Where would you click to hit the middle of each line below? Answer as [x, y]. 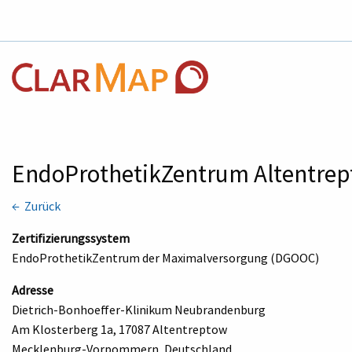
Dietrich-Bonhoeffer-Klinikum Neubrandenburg [139, 309]
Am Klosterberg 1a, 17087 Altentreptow [119, 329]
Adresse [33, 290]
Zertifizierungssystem [71, 238]
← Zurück [36, 205]
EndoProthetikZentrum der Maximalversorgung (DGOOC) [165, 257]
